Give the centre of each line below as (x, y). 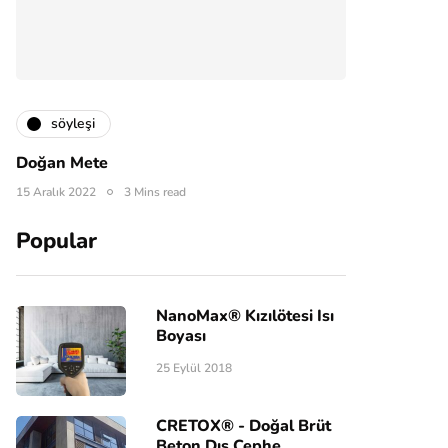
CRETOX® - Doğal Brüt (243, 425)
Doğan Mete (62, 162)
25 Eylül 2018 (194, 367)
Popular (56, 240)
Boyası (181, 335)
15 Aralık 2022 (56, 191)
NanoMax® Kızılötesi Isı (245, 315)
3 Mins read (155, 191)
